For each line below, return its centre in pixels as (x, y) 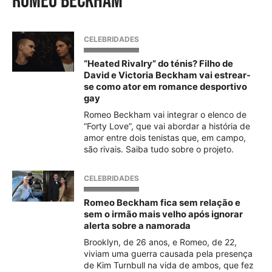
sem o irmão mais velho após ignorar (163, 214)
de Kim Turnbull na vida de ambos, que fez (169, 265)
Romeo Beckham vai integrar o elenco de (165, 114)
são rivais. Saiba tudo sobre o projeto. (159, 149)
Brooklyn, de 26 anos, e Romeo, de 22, (160, 242)
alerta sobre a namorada (137, 226)
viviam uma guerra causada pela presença (168, 253)
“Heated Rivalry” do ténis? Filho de (158, 64)
